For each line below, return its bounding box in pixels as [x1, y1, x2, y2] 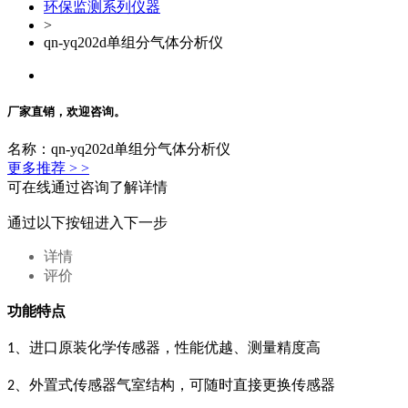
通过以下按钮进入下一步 [7, 215, 168, 231]
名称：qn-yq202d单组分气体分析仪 [7, 141, 230, 158]
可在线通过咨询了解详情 [7, 179, 168, 196]
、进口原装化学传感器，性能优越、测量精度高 [15, 340, 321, 356]
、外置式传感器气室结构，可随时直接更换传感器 [15, 377, 335, 393]
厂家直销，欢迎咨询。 [7, 105, 126, 119]
